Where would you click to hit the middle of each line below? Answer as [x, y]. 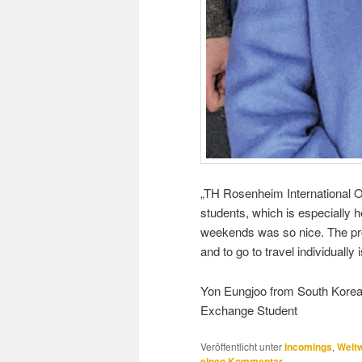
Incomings [308, 346]
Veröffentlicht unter [241, 346]
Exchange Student [249, 309]
